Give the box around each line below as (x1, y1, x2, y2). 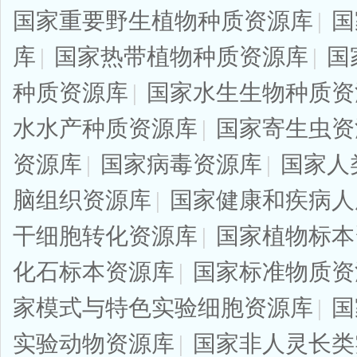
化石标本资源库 (13, 259, 175, 284)
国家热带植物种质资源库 (54, 44, 308, 69)
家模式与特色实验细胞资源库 (13, 295, 313, 320)
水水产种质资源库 (13, 116, 198, 141)
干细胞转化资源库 (13, 223, 198, 249)
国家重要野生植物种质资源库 (13, 8, 313, 33)
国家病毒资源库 (100, 151, 262, 177)
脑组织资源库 (13, 187, 151, 213)
